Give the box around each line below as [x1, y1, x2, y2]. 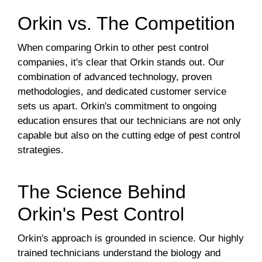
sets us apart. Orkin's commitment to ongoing [18, 101, 216, 112]
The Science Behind [18, 181, 186, 203]
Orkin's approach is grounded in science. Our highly [18, 233, 244, 244]
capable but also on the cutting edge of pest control [18, 130, 240, 142]
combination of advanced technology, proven [18, 71, 212, 83]
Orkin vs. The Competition [18, 13, 235, 35]
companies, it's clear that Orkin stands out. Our [18, 57, 225, 68]
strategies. [18, 144, 64, 156]
